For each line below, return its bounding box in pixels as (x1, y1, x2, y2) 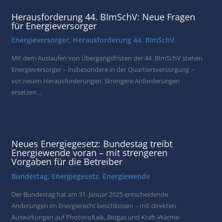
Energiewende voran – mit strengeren (11, 146, 168, 159)
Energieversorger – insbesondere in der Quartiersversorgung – (11, 65, 195, 74)
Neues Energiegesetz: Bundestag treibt (11, 137, 173, 150)
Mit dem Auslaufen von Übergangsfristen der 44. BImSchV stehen (11, 54, 203, 63)
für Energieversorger (11, 19, 97, 32)
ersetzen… (11, 88, 42, 97)
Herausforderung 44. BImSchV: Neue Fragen (11, 10, 196, 23)
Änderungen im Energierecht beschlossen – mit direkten (11, 201, 176, 210)
